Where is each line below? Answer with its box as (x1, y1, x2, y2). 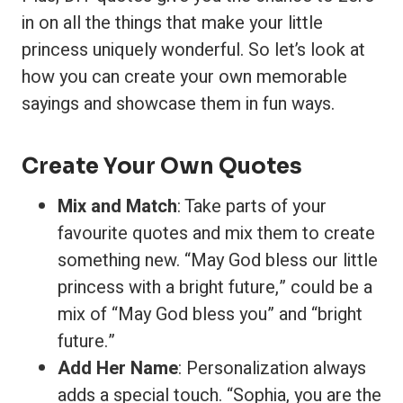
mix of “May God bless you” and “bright (58, 301, 363, 327)
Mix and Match (58, 193, 177, 219)
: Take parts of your (177, 193, 327, 219)
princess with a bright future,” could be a (58, 274, 372, 300)
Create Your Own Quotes (22, 153, 302, 180)
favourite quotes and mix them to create (58, 220, 375, 246)
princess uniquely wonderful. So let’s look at (22, 37, 365, 63)
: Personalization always (178, 355, 366, 381)
